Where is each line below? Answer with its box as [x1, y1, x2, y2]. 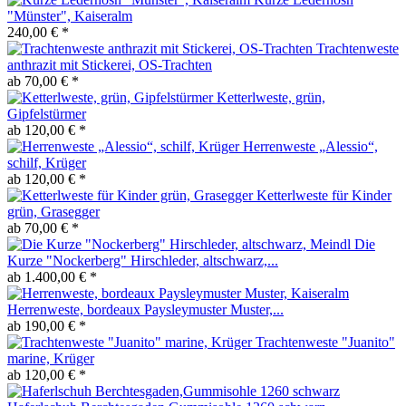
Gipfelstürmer [7, 105, 86, 121]
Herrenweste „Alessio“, [243, 138, 378, 154]
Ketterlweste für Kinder [256, 187, 391, 203]
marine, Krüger [7, 350, 94, 366]
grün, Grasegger [7, 203, 100, 219]
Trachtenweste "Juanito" [256, 333, 395, 350]
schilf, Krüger [7, 154, 86, 170]
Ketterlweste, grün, [217, 89, 325, 105]
